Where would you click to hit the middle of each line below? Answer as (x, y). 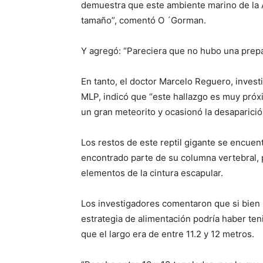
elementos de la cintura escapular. (152, 173)
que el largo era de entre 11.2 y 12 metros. (168, 234)
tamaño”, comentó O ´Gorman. (144, 20)
